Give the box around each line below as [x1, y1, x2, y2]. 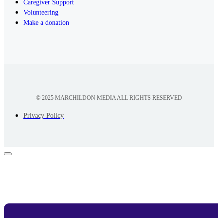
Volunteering [23, 9, 58, 17]
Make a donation [23, 19, 69, 27]
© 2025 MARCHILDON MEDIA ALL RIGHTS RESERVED [36, 94, 182, 102]
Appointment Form [4, 170, 145, 189]
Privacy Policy [23, 112, 64, 120]
